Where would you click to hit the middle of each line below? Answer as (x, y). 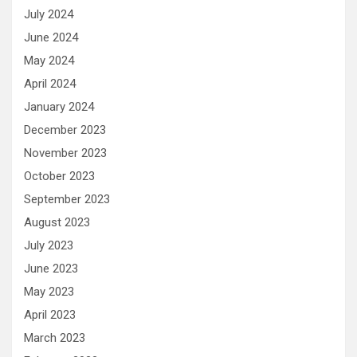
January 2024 (59, 107)
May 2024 (49, 61)
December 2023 (65, 130)
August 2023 (57, 223)
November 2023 (65, 153)
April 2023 (50, 315)
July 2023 (49, 246)
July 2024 (49, 15)
